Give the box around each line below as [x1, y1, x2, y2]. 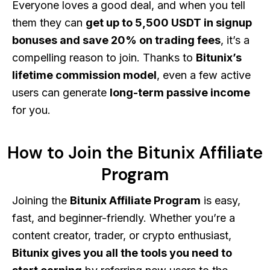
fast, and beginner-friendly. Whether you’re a [12, 211, 235, 224]
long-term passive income [110, 86, 250, 99]
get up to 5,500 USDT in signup [86, 16, 252, 29]
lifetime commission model [12, 68, 157, 81]
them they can [12, 16, 86, 29]
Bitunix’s [196, 51, 242, 64]
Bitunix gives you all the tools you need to [12, 246, 232, 259]
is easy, [201, 193, 240, 207]
